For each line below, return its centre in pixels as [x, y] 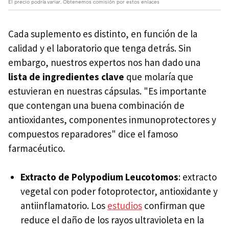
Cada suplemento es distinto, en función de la [103, 34]
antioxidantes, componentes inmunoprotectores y [112, 120]
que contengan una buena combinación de [96, 106]
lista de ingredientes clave [67, 77]
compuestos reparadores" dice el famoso [93, 134]
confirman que [174, 206]
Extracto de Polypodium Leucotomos [99, 177]
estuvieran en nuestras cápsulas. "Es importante [107, 91]
